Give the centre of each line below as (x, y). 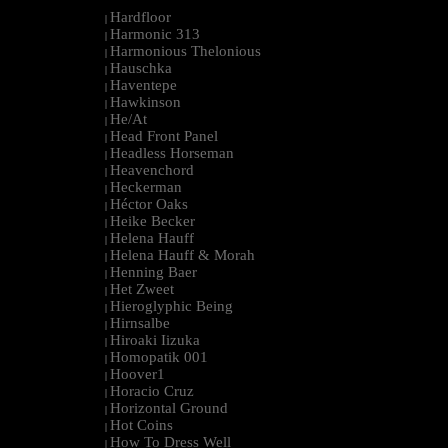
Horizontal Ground (169, 408)
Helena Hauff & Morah (182, 255)
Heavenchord (152, 170)
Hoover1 (137, 374)
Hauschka (141, 68)
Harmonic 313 (155, 34)
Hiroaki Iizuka (155, 340)
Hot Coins (141, 425)
